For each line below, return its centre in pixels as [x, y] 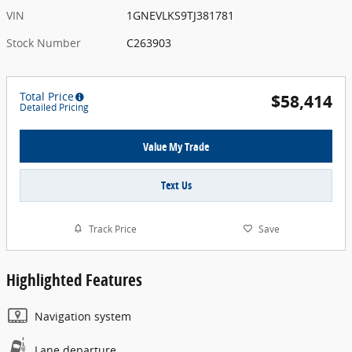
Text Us [176, 185]
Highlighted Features [74, 280]
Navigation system [83, 317]
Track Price [112, 229]
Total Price [47, 97]
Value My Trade [176, 146]
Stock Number [44, 43]
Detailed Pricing [54, 108]
